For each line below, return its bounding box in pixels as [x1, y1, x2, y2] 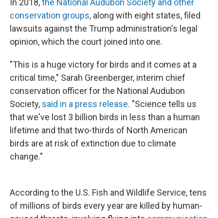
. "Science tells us [128, 99, 197, 109]
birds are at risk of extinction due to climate [10, 138, 176, 149]
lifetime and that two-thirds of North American [10, 125, 187, 136]
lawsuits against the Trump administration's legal [10, 23, 198, 34]
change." [10, 151, 43, 162]
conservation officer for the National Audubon [10, 86, 185, 96]
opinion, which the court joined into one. [10, 36, 163, 47]
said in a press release [42, 99, 128, 109]
